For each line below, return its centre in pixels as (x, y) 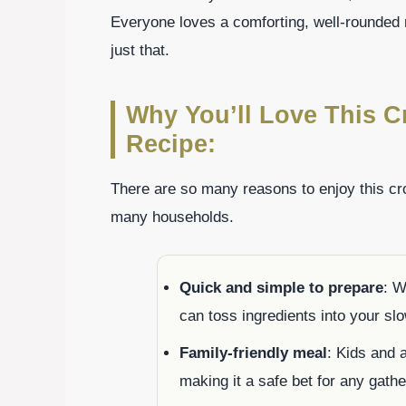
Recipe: (171, 145)
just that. (140, 51)
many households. (172, 217)
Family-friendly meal (253, 353)
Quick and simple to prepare (281, 287)
